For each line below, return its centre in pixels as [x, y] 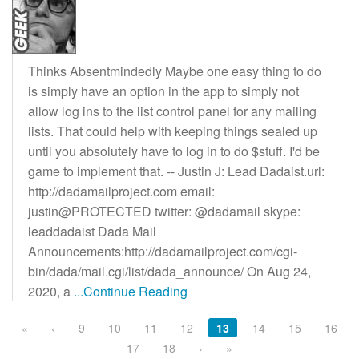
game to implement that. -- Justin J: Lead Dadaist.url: [176, 171]
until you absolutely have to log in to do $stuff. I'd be [174, 151]
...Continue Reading [131, 291]
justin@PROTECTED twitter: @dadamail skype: [164, 211]
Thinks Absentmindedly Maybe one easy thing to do [175, 71]
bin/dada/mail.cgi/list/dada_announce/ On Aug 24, [169, 271]
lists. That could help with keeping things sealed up [173, 131]
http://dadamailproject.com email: [121, 191]
